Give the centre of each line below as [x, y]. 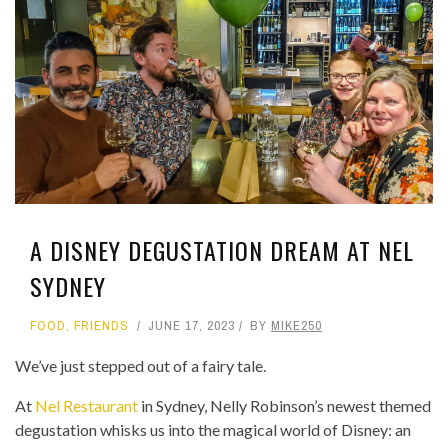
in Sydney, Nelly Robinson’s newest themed [284, 406]
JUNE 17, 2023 [191, 326]
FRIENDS [101, 326]
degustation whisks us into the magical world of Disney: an [213, 430]
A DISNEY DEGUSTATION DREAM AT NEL [222, 250]
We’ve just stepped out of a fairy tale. [140, 366]
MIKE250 [296, 326]
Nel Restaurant [86, 406]
